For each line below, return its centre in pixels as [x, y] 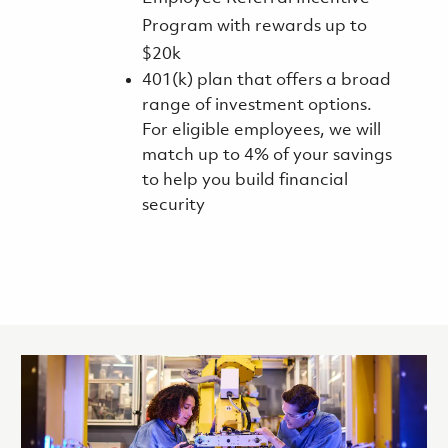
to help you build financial [244, 181]
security [173, 206]
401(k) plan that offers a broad [266, 81]
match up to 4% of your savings [266, 156]
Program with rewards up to [254, 27]
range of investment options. [256, 106]
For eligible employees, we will [261, 131]
